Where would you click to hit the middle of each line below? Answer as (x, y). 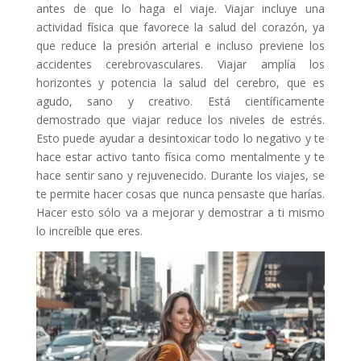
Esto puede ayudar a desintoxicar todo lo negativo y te (180, 138)
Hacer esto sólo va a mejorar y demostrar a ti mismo (180, 212)
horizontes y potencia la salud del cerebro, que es (180, 82)
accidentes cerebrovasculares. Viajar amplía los (180, 64)
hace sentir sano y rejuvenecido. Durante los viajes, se (180, 175)
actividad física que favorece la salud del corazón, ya (180, 27)
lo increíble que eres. (89, 230)
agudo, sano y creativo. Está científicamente (180, 101)
